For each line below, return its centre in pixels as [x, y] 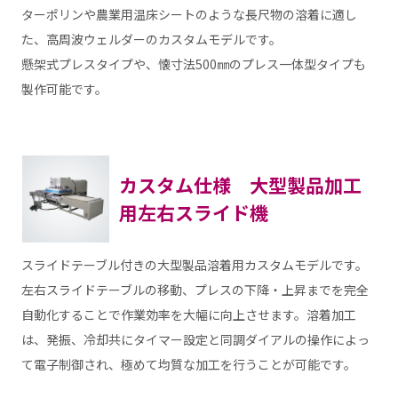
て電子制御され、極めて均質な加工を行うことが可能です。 [188, 365]
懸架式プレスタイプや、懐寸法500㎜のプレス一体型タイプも [193, 64]
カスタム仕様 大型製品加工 [240, 184]
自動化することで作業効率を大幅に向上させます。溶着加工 [188, 315]
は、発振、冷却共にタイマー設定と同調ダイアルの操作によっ [195, 340]
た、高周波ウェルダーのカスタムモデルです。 [151, 39]
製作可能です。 [64, 88]
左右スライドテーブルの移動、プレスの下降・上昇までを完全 [195, 290]
